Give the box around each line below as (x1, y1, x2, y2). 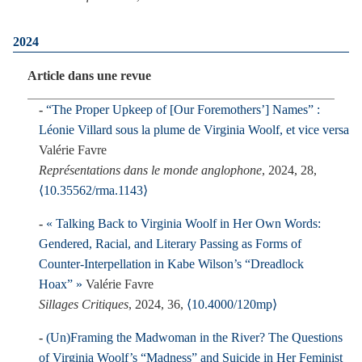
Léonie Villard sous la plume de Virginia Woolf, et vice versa (39, 123, 349, 137)
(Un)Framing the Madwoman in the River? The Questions (46, 330, 343, 344)
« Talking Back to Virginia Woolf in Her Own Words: (46, 217, 321, 230)
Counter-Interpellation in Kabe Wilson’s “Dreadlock (39, 257, 304, 271)
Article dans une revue (27, 69, 151, 82)
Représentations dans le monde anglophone (39, 163, 262, 177)
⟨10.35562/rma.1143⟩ (39, 183, 148, 197)
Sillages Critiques (39, 297, 128, 311)
